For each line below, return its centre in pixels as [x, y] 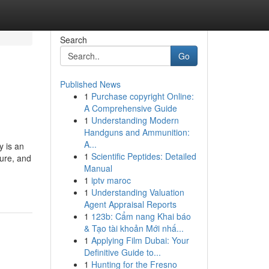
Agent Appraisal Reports [130, 204]
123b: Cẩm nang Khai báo [141, 216]
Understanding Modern [135, 120]
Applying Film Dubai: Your [140, 240]
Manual [98, 168]
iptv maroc [111, 180]
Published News [90, 84]
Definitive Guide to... [122, 252]
